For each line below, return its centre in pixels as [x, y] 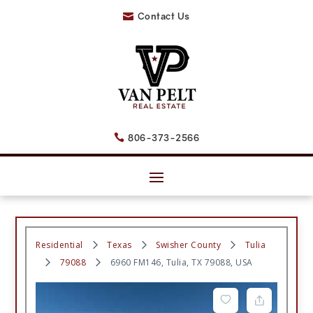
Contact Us [163, 16]
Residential [59, 245]
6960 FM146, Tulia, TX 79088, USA [181, 262]
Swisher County [189, 245]
